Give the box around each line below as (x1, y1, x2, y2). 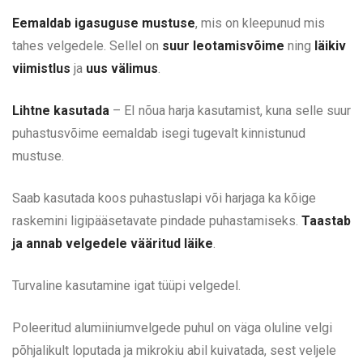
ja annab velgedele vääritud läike (12, 236, 213, 252)
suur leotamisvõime (162, 38, 284, 54)
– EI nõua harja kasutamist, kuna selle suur (109, 103, 351, 119)
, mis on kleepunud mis (195, 15, 325, 32)
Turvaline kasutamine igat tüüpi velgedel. (12, 278, 241, 294)
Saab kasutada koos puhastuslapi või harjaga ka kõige (12, 190, 316, 207)
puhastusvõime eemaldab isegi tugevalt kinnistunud (12, 126, 305, 142)
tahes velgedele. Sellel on (12, 38, 162, 54)
